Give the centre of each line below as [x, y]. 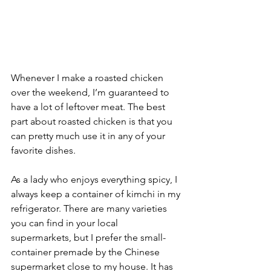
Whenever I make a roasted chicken [88, 77]
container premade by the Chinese [87, 252]
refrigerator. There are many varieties [90, 208]
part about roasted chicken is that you [93, 121]
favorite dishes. [43, 150]
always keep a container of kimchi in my [97, 194]
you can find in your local [66, 223]
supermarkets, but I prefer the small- [88, 237]
